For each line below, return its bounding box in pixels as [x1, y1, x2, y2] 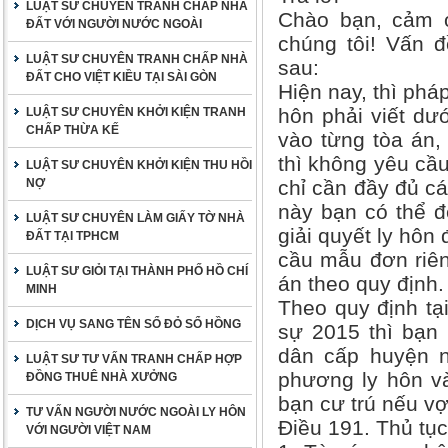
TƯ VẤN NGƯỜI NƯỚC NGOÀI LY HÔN [26, 405, 246, 419]
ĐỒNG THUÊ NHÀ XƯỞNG [26, 370, 177, 384]
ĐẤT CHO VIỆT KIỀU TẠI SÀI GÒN [26, 70, 217, 84]
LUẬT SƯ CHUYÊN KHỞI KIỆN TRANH [26, 105, 246, 119]
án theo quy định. [278, 272, 444, 295]
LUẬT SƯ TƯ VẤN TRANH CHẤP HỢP [26, 352, 242, 366]
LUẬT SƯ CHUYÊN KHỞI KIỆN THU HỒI [26, 158, 252, 172]
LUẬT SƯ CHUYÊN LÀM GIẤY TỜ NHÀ [26, 211, 245, 225]
